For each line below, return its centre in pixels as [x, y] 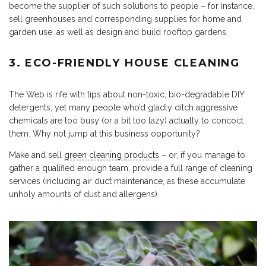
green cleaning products [112, 155]
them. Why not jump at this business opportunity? [104, 134]
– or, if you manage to [202, 155]
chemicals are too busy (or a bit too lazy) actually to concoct [126, 121]
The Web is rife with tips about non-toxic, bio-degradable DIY [126, 95]
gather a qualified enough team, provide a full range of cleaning [131, 168]
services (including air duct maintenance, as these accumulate [127, 181]
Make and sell [37, 155]
